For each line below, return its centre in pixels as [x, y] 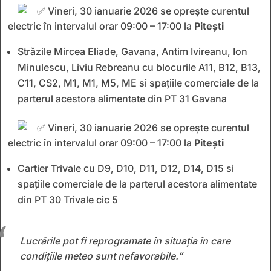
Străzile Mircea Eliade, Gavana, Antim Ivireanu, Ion [132, 51]
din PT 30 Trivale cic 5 [68, 199]
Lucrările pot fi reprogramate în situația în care [125, 240]
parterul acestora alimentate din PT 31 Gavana [122, 98]
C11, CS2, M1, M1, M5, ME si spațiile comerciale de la [138, 83]
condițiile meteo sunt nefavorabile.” [101, 256]
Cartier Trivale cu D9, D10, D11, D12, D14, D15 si [126, 168]
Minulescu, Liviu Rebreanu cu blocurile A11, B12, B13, [139, 67]
